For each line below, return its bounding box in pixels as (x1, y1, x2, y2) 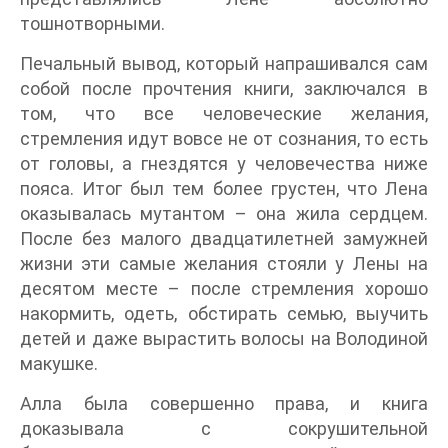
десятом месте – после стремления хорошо (20, 278, 428, 299)
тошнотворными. (20, 13, 165, 34)
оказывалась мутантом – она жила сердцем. (20, 203, 428, 224)
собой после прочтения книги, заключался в (20, 78, 428, 99)
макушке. (20, 353, 98, 374)
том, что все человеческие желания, (20, 103, 428, 124)
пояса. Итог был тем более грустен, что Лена (20, 178, 428, 199)
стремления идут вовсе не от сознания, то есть (20, 128, 428, 149)
